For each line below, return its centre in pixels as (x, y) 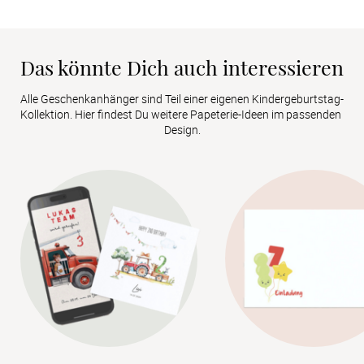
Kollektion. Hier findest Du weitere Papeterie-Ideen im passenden (181, 114)
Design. (182, 129)
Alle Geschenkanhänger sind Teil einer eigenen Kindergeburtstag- (182, 98)
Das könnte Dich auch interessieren (182, 67)
